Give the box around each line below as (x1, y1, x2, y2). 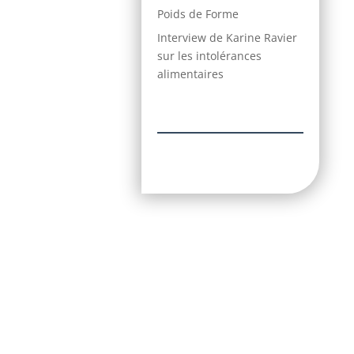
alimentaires (157, 66, 224, 81)
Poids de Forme (157, 6, 239, 21)
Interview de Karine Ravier (157, 29, 298, 45)
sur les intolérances (157, 47, 262, 63)
